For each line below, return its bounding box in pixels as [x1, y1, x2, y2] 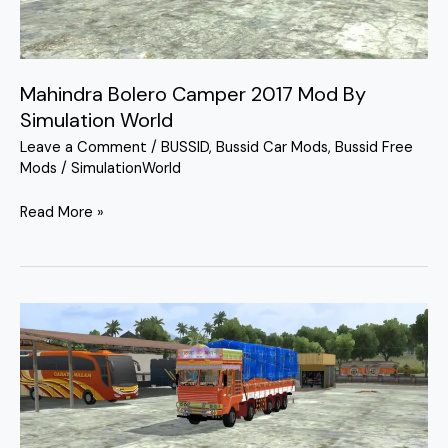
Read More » [20, 203, 104, 223]
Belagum [19, 304, 77, 324]
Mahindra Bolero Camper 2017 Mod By [20, 81, 366, 108]
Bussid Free [335, 138, 413, 158]
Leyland [19, 352, 71, 372]
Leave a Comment [20, 138, 147, 158]
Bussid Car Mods [216, 138, 328, 158]
